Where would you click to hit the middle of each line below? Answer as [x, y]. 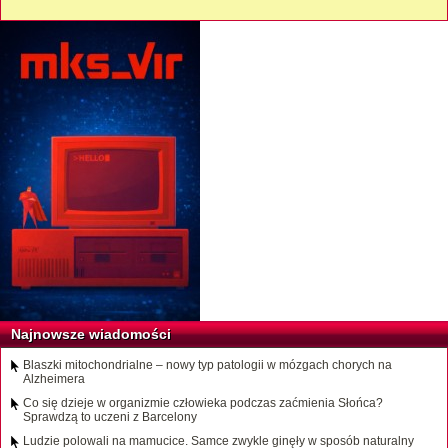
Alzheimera [54, 379]
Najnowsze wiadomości [91, 334]
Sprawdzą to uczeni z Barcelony [110, 417]
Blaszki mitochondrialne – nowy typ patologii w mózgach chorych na [207, 365]
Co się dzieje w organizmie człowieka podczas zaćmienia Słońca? [203, 403]
